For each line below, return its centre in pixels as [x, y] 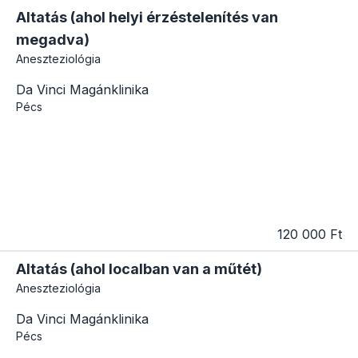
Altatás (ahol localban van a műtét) [139, 269]
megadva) [53, 40]
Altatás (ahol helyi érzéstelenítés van [147, 18]
